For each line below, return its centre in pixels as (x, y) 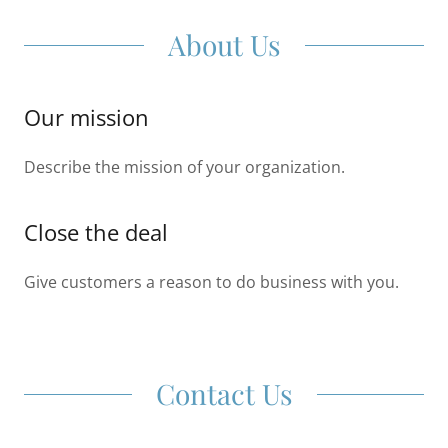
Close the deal (96, 232)
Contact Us (224, 393)
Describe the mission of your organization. (184, 167)
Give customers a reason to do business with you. (211, 282)
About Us (224, 44)
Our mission (86, 117)
